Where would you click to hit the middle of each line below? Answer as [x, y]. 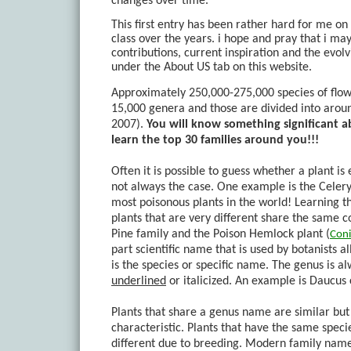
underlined [139, 281]
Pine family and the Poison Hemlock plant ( [221, 234]
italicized [206, 281]
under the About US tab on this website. [212, 68]
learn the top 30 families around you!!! [215, 140]
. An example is [269, 281]
